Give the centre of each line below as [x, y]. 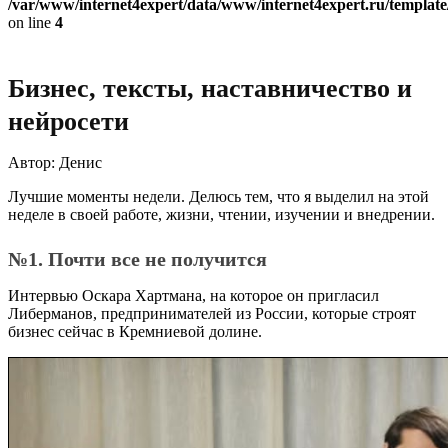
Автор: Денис [55, 162]
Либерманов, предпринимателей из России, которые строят [212, 313]
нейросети [68, 121]
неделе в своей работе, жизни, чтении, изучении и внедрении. [221, 214]
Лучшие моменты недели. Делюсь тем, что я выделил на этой [218, 196]
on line [31, 22]
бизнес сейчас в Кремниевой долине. [135, 331]
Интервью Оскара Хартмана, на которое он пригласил [193, 295]
